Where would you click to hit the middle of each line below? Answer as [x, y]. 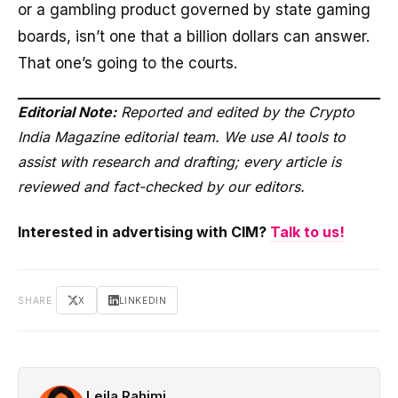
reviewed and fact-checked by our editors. [161, 187]
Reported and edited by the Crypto [238, 112]
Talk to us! [307, 231]
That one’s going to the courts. [127, 64]
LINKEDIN [143, 300]
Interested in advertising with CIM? [144, 231]
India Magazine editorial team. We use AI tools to [182, 137]
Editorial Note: [67, 112]
